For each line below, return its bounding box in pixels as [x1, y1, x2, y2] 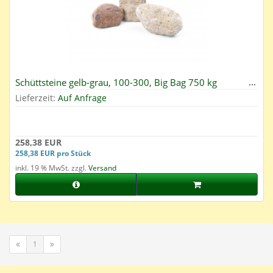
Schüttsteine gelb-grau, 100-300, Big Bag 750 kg [15, 76, 217, 89]
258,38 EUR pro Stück [15, 148, 91, 158]
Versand [88, 163, 116, 174]
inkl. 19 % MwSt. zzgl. [15, 163, 88, 174]
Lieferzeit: [15, 92, 58, 104]
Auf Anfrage [58, 92, 107, 104]
